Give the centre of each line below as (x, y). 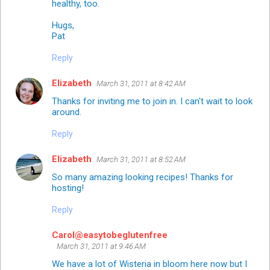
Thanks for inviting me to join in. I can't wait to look (152, 101)
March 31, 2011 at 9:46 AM (101, 246)
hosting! (68, 188)
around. (67, 112)
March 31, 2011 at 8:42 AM (141, 83)
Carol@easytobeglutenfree (110, 235)
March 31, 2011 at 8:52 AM (141, 159)
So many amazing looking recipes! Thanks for (143, 177)
